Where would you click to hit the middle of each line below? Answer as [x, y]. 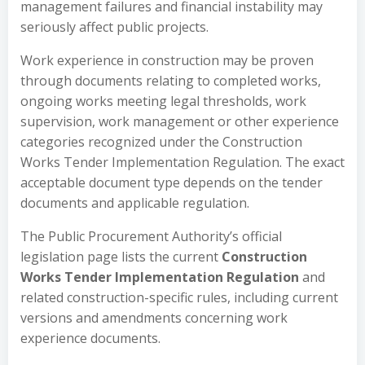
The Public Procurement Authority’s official [151, 236]
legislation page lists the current [121, 257]
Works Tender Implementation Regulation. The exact [182, 162]
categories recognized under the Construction [161, 142]
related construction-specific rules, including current [179, 297]
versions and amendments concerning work [154, 318]
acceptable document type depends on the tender [172, 182]
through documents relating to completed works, [171, 81]
